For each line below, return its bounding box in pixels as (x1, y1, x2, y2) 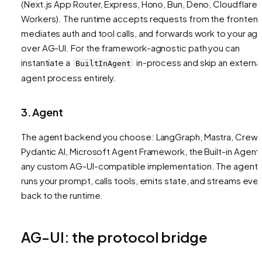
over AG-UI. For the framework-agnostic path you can (21, 42, 240, 54)
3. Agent (21, 105, 63, 119)
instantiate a (21, 57, 72, 68)
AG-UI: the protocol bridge (21, 228, 208, 246)
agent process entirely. (21, 72, 117, 84)
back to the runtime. (21, 189, 104, 201)
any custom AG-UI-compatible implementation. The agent (21, 160, 258, 172)
